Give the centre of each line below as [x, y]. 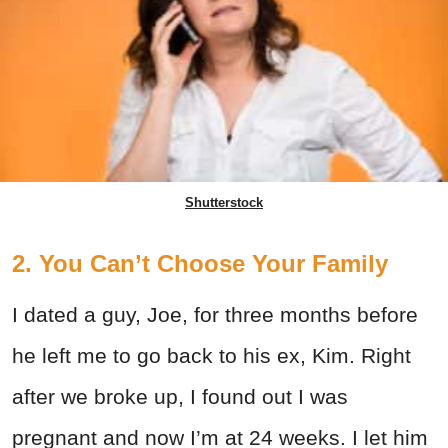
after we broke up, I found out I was [180, 397]
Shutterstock [224, 203]
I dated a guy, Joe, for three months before [215, 315]
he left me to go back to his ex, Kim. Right [211, 356]
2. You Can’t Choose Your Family [200, 264]
